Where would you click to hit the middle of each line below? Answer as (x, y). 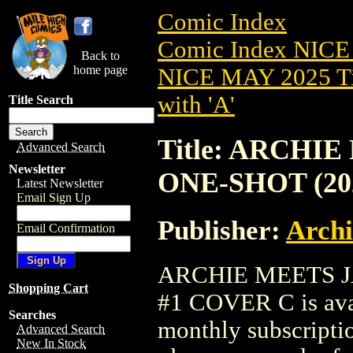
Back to (100, 56)
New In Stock (51, 343)
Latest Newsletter (60, 183)
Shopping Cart (48, 288)
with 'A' (196, 105)
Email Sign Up (54, 197)
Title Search (41, 100)
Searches (32, 315)
